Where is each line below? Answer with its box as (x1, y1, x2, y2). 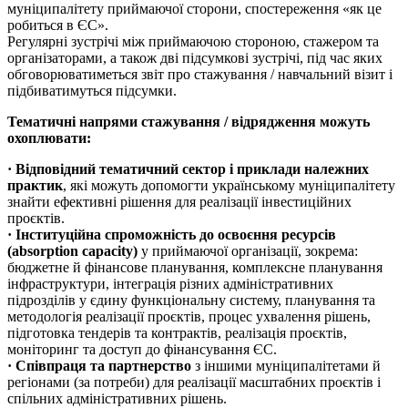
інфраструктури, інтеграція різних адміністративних (7, 276, 333, 292)
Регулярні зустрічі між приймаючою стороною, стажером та (7, 34, 379, 50)
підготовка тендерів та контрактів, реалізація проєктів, (7, 325, 347, 342)
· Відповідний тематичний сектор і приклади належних (7, 161, 369, 178)
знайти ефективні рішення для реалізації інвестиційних (7, 194, 352, 210)
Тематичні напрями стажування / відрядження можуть (7, 114, 370, 130)
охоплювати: (7, 130, 91, 147)
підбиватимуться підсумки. (7, 83, 177, 99)
